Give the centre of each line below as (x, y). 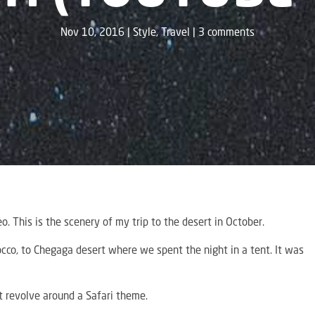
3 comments (226, 33)
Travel (175, 33)
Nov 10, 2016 (92, 33)
